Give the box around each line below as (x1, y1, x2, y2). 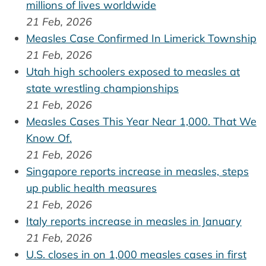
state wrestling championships (26, 81, 179, 95)
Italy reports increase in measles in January (26, 214, 242, 228)
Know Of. (26, 131, 72, 145)
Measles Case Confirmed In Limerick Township (26, 31, 256, 45)
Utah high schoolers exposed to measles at (26, 64, 240, 78)
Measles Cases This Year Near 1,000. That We (26, 114, 256, 128)
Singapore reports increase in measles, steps (26, 164, 249, 178)
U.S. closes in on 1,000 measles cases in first (26, 247, 246, 261)
